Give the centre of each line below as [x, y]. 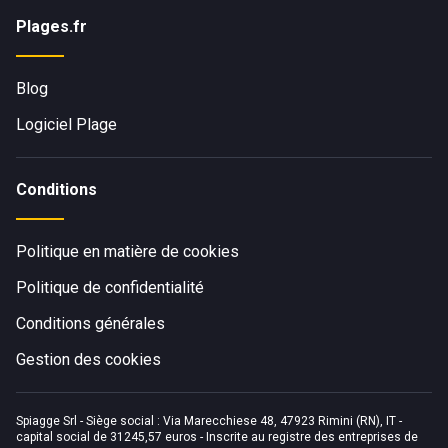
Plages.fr [51, 26]
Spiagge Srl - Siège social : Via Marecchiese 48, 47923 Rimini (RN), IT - [209, 421]
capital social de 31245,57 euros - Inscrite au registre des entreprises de [217, 437]
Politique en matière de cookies [127, 251]
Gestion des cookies [88, 359]
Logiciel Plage [66, 124]
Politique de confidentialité [110, 287]
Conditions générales [90, 323]
